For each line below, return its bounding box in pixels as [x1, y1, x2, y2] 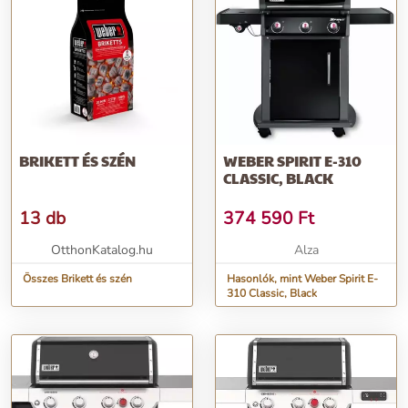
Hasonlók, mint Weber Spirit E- [227, 271, 378, 286]
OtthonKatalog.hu [51, 241, 153, 259]
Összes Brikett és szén [23, 271, 132, 286]
